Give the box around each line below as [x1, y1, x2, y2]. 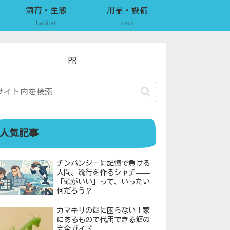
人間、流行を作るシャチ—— [56, 168, 150, 177]
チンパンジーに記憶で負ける [56, 159, 150, 167]
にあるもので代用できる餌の [56, 215, 150, 223]
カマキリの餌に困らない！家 [56, 206, 150, 214]
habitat [36, 18, 56, 27]
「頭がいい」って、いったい [56, 178, 150, 186]
